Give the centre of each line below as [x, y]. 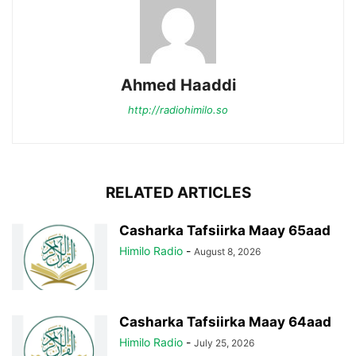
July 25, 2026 [224, 343]
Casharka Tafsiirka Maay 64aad [225, 322]
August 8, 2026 [227, 252]
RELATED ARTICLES [178, 193]
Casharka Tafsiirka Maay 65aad [225, 230]
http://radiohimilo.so [178, 110]
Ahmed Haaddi [178, 85]
